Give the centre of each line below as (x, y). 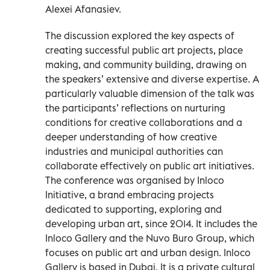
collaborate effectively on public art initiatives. (150, 165)
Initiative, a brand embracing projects (130, 194)
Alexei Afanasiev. (83, 9)
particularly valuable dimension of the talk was (150, 93)
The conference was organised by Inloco (135, 180)
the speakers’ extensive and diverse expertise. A (152, 79)
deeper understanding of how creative (131, 137)
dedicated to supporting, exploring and (133, 209)
